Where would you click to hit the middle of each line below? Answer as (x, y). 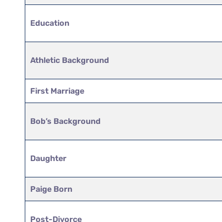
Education (50, 23)
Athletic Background (70, 60)
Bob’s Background (66, 121)
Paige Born (52, 189)
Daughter (49, 158)
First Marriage (57, 91)
